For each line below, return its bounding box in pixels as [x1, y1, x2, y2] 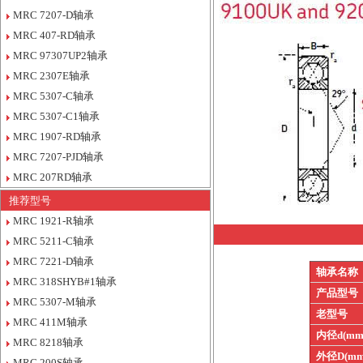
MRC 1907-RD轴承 [13, 130, 101, 143]
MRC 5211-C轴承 [13, 235, 94, 247]
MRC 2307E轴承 [13, 70, 90, 82]
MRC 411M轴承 [13, 316, 88, 328]
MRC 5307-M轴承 [13, 296, 96, 308]
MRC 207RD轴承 [13, 171, 92, 183]
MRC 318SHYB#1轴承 [13, 275, 117, 288]
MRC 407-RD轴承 [13, 29, 96, 41]
